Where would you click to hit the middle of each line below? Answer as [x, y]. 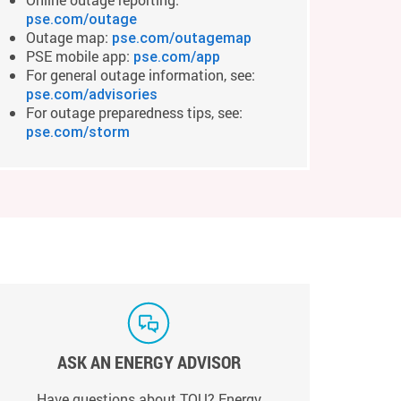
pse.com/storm [78, 132]
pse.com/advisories [92, 94]
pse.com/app [177, 56]
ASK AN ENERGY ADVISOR [149, 362]
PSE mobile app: [80, 56]
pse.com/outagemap [182, 38]
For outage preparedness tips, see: [134, 112]
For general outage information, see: [141, 75]
